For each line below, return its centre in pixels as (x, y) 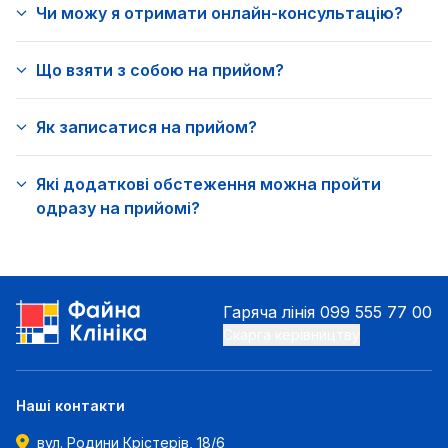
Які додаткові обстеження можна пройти (208, 184)
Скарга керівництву (291, 334)
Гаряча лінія (269, 312)
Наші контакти (70, 405)
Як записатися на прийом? (146, 127)
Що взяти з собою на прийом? (160, 70)
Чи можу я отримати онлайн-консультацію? (219, 13)
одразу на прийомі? (118, 208)
